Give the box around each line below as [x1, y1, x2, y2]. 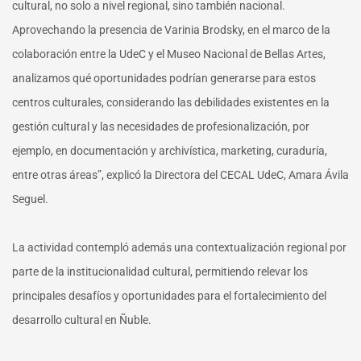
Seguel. [12, 192, 48, 205]
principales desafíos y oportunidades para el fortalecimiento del [12, 288, 326, 302]
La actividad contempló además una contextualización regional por [12, 240, 346, 254]
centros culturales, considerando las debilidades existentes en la [12, 95, 330, 109]
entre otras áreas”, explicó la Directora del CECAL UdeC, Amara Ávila [12, 168, 349, 181]
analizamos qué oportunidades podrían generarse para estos [12, 71, 316, 85]
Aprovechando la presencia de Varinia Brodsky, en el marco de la [12, 23, 330, 36]
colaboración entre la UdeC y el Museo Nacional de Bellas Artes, [12, 47, 326, 60]
